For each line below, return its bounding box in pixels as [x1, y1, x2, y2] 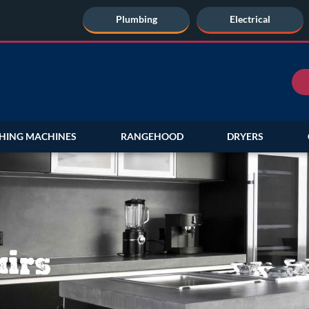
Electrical [230, 13, 271, 25]
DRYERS [227, 130, 264, 143]
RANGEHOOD [120, 130, 183, 143]
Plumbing [115, 13, 157, 25]
